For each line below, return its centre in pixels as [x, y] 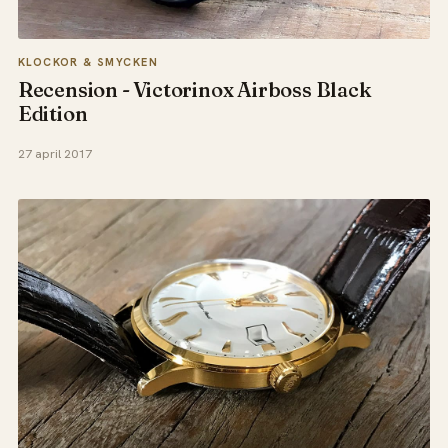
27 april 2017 [54, 154]
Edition [52, 113]
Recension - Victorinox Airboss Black [194, 89]
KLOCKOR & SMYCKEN [87, 61]
